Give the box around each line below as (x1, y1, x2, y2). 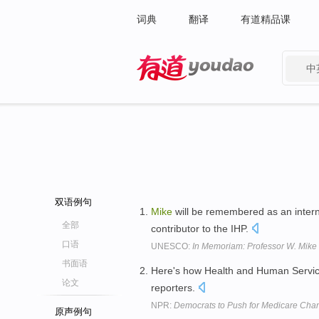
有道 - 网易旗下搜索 (137, 84, 226, 95)
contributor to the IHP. (151, 223, 251, 234)
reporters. (151, 281, 198, 293)
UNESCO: (151, 241, 192, 251)
